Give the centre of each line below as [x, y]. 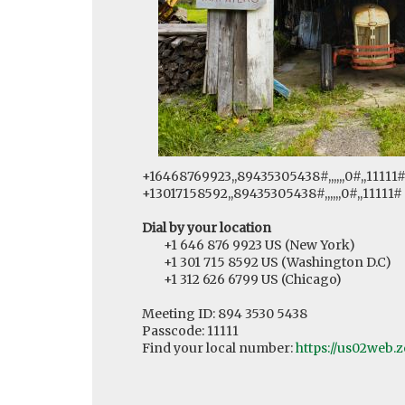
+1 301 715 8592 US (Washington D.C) [267, 263]
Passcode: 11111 [190, 331]
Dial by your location [207, 228]
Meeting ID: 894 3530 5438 [225, 314]
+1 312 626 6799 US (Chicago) [242, 280]
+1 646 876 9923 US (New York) [249, 245]
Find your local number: [219, 348]
